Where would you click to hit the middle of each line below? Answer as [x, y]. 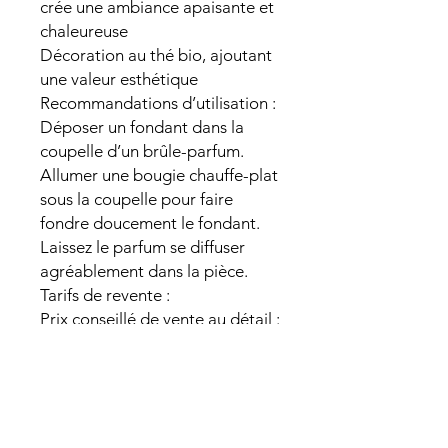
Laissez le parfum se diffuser [142, 247]
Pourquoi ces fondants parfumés [159, 367]
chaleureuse [84, 31]
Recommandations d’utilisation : [158, 103]
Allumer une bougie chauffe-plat [159, 175]
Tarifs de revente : [105, 295]
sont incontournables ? [123, 391]
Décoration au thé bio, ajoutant [156, 55]
